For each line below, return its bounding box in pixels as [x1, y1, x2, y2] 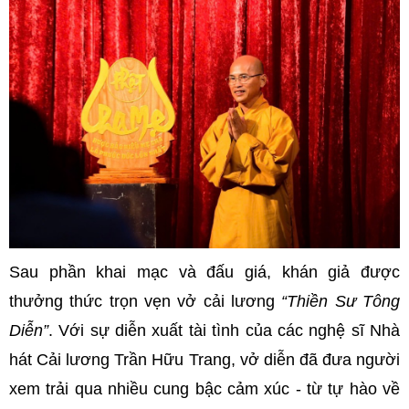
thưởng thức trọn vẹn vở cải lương [9, 291, 282, 310]
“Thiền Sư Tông [281, 291, 401, 310]
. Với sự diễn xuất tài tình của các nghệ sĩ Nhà [48, 320, 400, 340]
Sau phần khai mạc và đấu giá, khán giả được [9, 262, 400, 281]
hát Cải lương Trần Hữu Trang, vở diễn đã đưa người [9, 350, 400, 369]
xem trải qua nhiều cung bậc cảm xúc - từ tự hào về [9, 379, 400, 398]
